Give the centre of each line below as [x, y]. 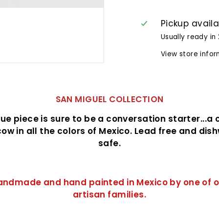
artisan [90, 195]
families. [127, 195]
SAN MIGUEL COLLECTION [109, 99]
